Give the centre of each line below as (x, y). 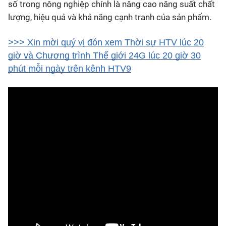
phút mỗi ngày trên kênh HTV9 (70, 68)
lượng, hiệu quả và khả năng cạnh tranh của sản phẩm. (110, 17)
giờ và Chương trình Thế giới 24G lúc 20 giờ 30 (104, 55)
